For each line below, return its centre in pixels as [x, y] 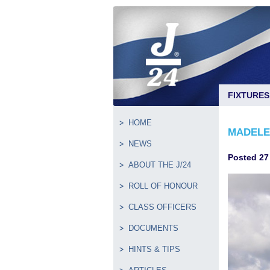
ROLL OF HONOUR [163, 186]
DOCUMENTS [153, 228]
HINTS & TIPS [154, 249]
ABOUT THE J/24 [160, 165]
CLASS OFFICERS [162, 207]
